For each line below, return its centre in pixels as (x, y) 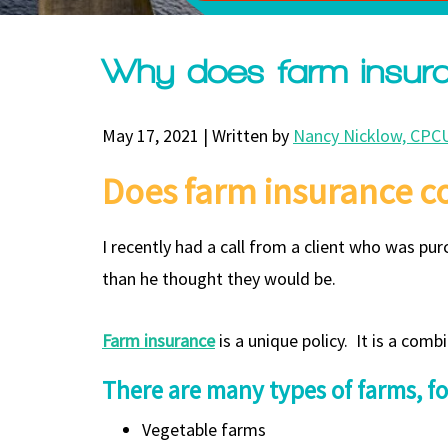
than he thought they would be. (219, 278)
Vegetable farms (204, 429)
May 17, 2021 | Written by (197, 135)
